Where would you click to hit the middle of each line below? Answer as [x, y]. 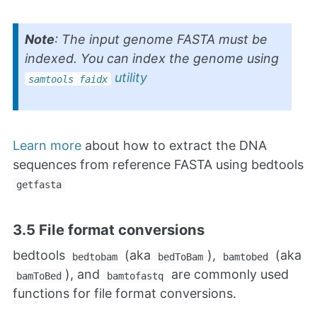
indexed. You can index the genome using [152, 59]
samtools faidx [68, 79]
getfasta [39, 184]
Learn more [47, 145]
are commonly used [228, 275]
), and [85, 275]
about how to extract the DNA [174, 145]
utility [129, 78]
